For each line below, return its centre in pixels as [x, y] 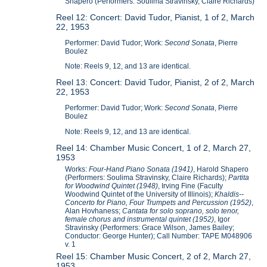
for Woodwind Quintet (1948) [112, 186]
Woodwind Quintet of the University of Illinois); [140, 194]
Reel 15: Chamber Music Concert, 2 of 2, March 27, [154, 256]
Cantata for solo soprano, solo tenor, [181, 211]
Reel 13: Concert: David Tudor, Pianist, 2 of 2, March [156, 83]
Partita [239, 177]
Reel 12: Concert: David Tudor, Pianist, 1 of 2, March [156, 17]
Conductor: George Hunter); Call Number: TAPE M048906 [159, 236]
